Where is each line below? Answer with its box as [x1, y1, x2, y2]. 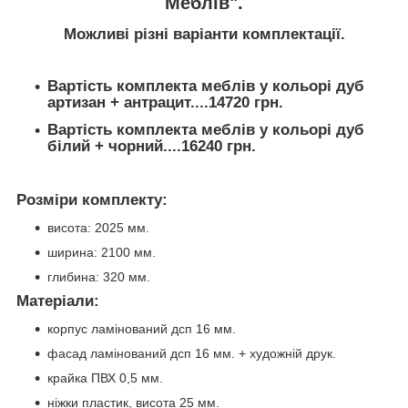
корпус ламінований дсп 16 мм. [47, 321, 236, 336]
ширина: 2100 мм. [47, 245, 156, 260]
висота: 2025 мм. [47, 220, 149, 236]
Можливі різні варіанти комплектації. [63, 25, 345, 44]
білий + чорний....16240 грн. [47, 137, 256, 155]
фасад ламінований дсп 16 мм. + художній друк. [47, 345, 336, 361]
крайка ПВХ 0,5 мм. [47, 370, 163, 385]
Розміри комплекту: [16, 191, 168, 209]
